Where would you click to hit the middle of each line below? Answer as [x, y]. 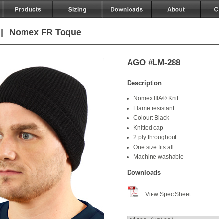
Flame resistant [153, 108]
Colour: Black [151, 118]
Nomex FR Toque [45, 32]
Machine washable [158, 157]
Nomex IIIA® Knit [156, 98]
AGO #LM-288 [153, 62]
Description [144, 83]
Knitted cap [148, 128]
